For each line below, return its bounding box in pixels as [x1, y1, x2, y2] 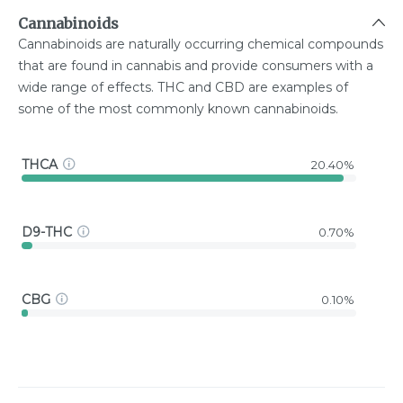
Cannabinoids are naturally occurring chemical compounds [18, 36, 383, 53]
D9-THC [22, 223, 72, 240]
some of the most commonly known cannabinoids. [18, 101, 338, 118]
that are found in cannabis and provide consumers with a [18, 58, 373, 75]
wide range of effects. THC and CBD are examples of [18, 79, 348, 96]
